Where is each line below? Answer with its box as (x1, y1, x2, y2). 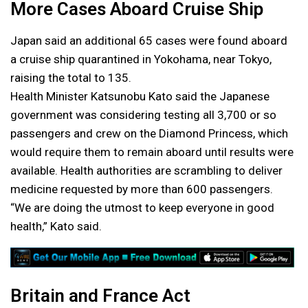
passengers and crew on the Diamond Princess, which (10, 126, 288, 140)
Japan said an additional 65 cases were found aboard (10, 33, 287, 47)
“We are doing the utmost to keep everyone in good (10, 200, 274, 214)
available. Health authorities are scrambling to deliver (10, 163, 283, 177)
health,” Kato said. (10, 219, 102, 233)
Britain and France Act (10, 285, 190, 306)
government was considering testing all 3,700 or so (10, 107, 276, 122)
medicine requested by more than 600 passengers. (10, 181, 273, 196)
